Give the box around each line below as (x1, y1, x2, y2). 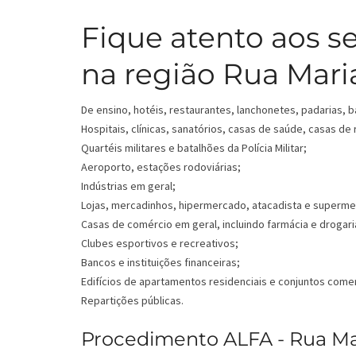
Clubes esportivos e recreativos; (81, 236, 238, 251)
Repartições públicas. (81, 293, 184, 308)
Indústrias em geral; (81, 179, 176, 194)
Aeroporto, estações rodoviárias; (81, 160, 241, 175)
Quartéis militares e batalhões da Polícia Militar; (81, 141, 307, 156)
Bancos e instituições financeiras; (81, 255, 240, 270)
